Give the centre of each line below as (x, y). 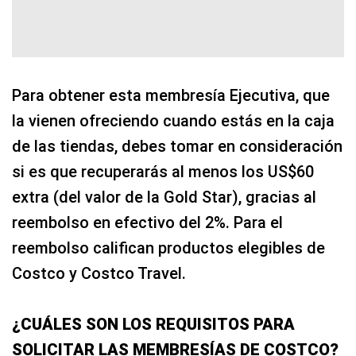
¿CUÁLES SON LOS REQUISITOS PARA (153, 325)
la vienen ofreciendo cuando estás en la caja (173, 121)
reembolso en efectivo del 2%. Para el (147, 223)
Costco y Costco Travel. (99, 274)
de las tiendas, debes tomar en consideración (177, 147)
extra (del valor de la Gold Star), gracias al (164, 197)
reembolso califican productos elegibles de (168, 248)
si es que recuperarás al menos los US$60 (163, 172)
